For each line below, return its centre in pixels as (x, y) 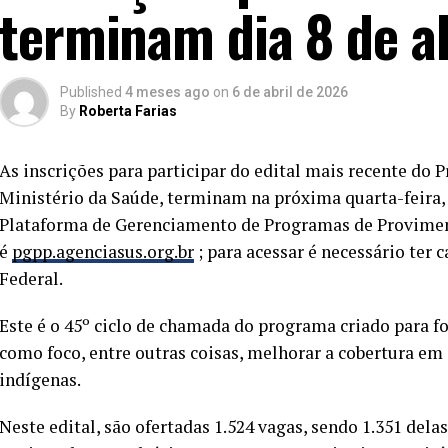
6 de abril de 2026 (290, 92)
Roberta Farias (128, 111)
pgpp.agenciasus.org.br (103, 252)
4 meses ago (167, 92)
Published (91, 92)
